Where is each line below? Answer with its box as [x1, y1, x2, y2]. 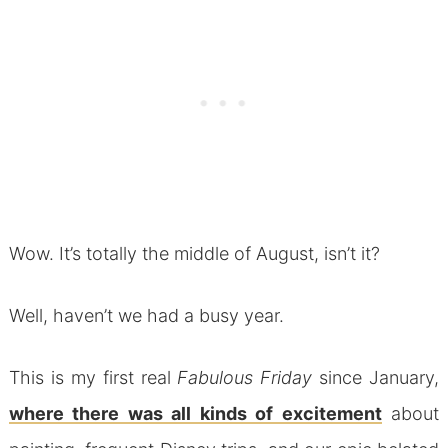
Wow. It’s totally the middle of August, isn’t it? [8, 242, 380, 264]
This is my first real [8, 366, 178, 388]
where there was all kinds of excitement [8, 402, 382, 424]
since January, [312, 366, 440, 388]
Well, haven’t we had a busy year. [8, 304, 284, 326]
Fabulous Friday [177, 366, 313, 388]
